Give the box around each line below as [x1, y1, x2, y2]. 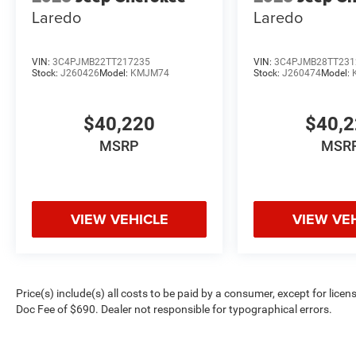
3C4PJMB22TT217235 [52, 56, 150, 68]
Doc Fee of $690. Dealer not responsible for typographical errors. [16, 303, 332, 316]
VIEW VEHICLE [70, 209, 168, 230]
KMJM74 [130, 67, 169, 79]
